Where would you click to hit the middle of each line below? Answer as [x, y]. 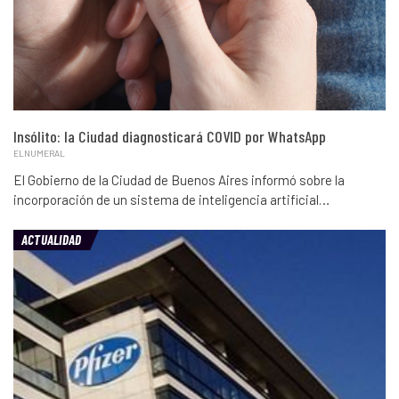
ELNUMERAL [39, 154]
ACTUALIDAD [52, 240]
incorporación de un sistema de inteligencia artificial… [171, 200]
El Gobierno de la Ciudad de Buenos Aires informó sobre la [179, 180]
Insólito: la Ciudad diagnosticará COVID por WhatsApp [170, 137]
